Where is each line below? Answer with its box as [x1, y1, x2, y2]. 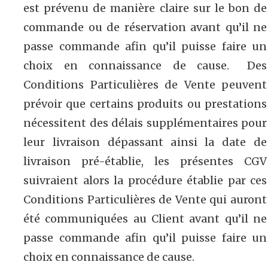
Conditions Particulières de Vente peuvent [23, 77, 267, 92]
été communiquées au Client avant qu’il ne [23, 211, 267, 226]
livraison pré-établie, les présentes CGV [23, 154, 267, 168]
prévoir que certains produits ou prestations [23, 96, 267, 111]
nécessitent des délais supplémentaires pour [23, 115, 267, 130]
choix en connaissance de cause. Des [23, 58, 267, 72]
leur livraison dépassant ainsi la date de [23, 135, 267, 149]
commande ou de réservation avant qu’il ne [23, 20, 267, 34]
